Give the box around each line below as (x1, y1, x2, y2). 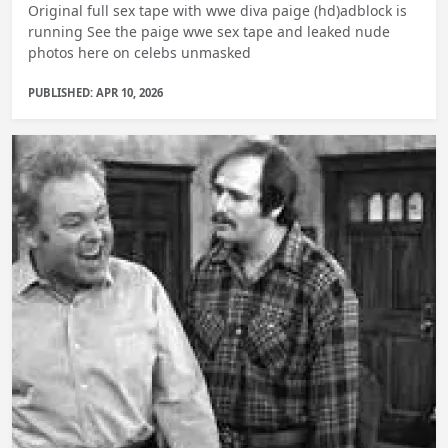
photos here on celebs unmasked (28, 42, 251, 62)
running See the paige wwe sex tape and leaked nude (28, 21, 390, 41)
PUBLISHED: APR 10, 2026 (28, 84, 163, 100)
